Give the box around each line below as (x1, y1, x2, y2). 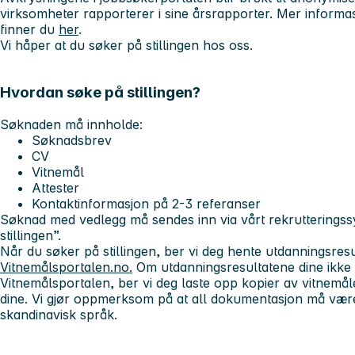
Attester (32, 180, 79, 197)
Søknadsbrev (32, 132, 112, 149)
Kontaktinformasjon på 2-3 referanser (32, 196, 261, 212)
